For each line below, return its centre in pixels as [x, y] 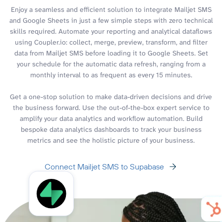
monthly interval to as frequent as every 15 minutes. [111, 75]
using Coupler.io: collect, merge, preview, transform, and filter [111, 42]
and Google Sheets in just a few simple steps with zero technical [111, 20]
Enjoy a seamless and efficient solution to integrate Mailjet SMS [111, 9]
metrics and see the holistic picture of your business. [111, 140]
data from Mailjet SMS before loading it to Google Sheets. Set [111, 53]
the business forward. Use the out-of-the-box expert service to [111, 107]
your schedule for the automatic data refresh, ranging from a [111, 64]
